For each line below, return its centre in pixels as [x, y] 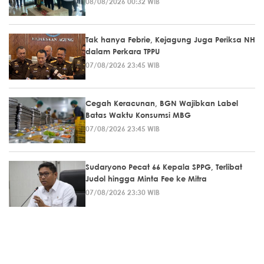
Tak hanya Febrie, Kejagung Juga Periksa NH [170, 39]
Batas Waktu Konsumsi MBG [138, 115]
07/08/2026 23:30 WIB [123, 192]
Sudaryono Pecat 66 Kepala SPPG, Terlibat [164, 166]
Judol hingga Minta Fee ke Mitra [146, 178]
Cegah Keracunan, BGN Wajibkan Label [162, 103]
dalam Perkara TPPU [123, 51]
